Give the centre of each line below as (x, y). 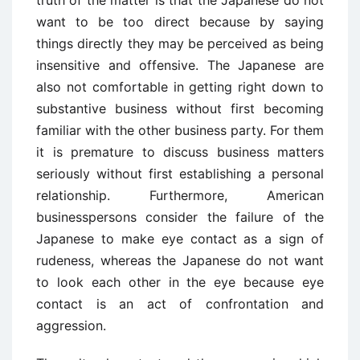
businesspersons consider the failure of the (180, 217)
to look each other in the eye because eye (180, 282)
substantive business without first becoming (180, 108)
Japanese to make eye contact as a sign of (180, 239)
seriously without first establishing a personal (180, 174)
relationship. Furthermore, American (180, 195)
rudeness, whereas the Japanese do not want (180, 260)
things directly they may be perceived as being (180, 43)
